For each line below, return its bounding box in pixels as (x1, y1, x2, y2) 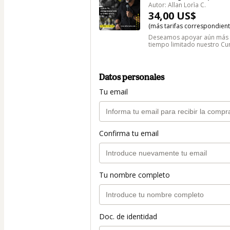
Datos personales (99, 71, 164, 82)
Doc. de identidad (99, 211, 157, 221)
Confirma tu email (99, 128, 159, 138)
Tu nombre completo (99, 169, 170, 180)
